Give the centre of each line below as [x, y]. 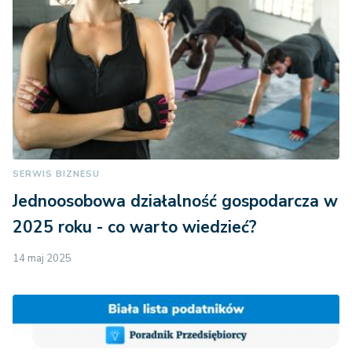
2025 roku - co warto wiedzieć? [135, 227]
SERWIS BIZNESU [56, 174]
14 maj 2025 [42, 259]
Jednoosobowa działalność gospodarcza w [175, 202]
